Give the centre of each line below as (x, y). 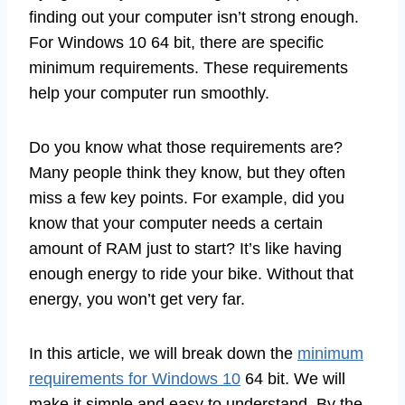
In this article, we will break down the (163, 354)
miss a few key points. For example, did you (187, 198)
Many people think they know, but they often (187, 173)
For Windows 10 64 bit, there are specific (176, 43)
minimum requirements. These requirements (188, 68)
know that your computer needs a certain (176, 224)
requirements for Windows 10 (135, 379)
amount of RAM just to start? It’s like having (185, 249)
